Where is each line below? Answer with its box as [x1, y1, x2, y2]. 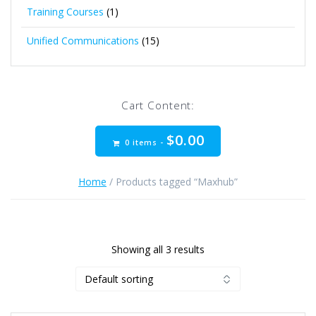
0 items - [122, 137, 166, 147]
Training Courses [27, 5, 104, 18]
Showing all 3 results [111, 242, 205, 256]
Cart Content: [121, 98, 195, 113]
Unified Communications [27, 34, 139, 47]
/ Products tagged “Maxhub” [107, 174, 238, 188]
